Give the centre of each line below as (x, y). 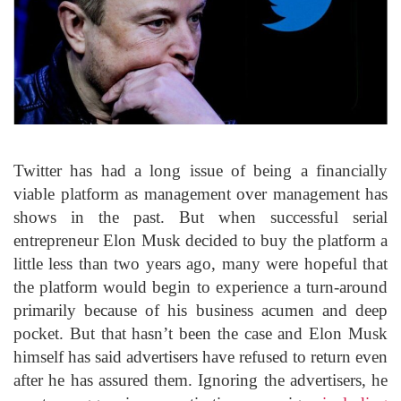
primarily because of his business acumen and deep (200, 311)
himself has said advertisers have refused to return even (200, 357)
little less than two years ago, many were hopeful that (200, 264)
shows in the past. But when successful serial (200, 218)
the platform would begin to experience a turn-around (200, 287)
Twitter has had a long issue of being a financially (200, 171)
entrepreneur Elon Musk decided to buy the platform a (200, 241)
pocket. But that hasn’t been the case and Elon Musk (200, 334)
